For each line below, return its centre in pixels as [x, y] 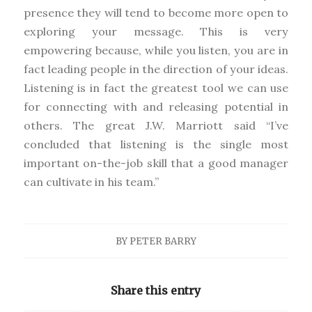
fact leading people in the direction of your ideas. [156, 69]
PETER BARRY [163, 242]
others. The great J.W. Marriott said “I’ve [156, 126]
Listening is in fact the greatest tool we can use [156, 88]
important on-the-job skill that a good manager [156, 163]
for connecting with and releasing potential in [156, 107]
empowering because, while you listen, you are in [156, 50]
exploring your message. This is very [156, 32]
